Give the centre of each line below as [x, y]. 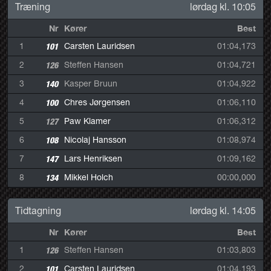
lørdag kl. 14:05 [223, 210]
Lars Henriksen [93, 158]
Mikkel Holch [88, 177]
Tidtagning [38, 210]
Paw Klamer [87, 121]
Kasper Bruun [90, 83]
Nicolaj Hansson [95, 139]
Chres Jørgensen [97, 102]
